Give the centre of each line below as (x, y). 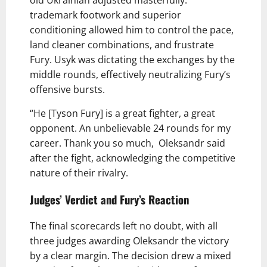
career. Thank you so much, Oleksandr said (128, 143)
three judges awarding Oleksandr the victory (129, 240)
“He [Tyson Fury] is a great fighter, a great (122, 114)
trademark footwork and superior (105, 15)
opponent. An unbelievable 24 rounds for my (130, 128)
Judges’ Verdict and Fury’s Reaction (109, 199)
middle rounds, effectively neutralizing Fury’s (130, 75)
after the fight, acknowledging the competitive (133, 158)
